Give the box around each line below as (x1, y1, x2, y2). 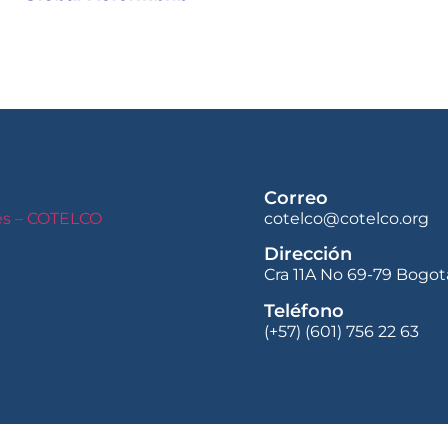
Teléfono (264, 299, 344, 322)
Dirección (264, 243, 352, 266)
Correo (264, 187, 328, 209)
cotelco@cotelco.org (264, 209, 429, 228)
